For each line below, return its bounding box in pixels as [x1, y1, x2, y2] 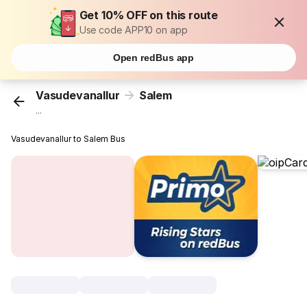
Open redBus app [112, 52, 195, 63]
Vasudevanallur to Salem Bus [11, 134, 126, 145]
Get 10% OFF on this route [79, 8, 219, 22]
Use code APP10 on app [79, 24, 188, 36]
